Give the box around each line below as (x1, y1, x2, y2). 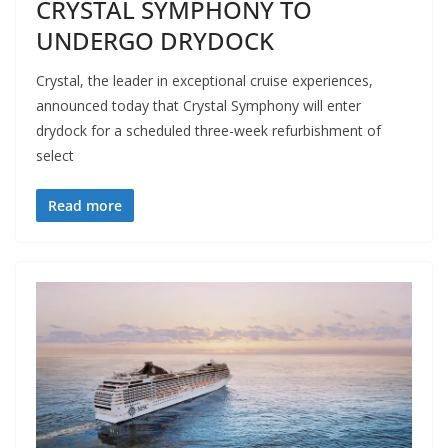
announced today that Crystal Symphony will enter (36, 96, 361, 116)
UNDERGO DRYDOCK (36, 24, 274, 58)
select (36, 146, 74, 166)
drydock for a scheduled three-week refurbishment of (36, 121, 381, 141)
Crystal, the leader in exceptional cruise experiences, (36, 71, 373, 91)
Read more (48, 196, 122, 216)
